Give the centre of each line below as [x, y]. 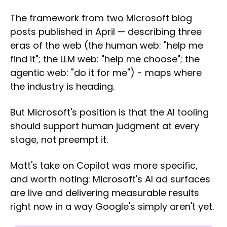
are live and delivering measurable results [105, 193]
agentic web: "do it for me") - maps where [106, 73]
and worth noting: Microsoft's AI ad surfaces [110, 179]
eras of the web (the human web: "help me [107, 46]
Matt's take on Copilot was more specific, [104, 166]
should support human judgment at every [105, 126]
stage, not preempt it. [59, 140]
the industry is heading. [62, 87]
